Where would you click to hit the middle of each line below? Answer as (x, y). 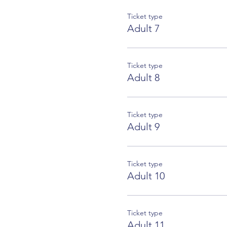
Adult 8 (143, 77)
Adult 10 (146, 176)
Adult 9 (143, 126)
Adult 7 (143, 28)
